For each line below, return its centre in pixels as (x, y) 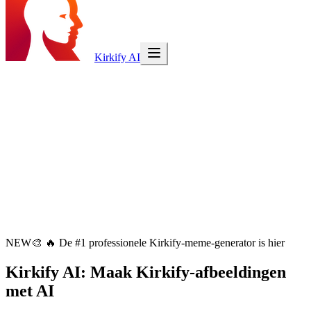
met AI (30, 291)
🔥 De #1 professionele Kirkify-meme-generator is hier (165, 243)
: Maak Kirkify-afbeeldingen (183, 272)
